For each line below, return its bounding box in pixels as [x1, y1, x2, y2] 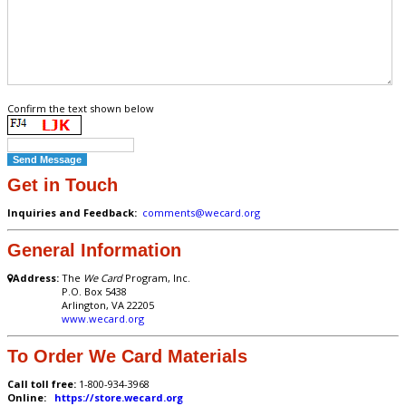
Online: [7, 390, 54, 404]
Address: [13, 270, 59, 285]
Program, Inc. [122, 270, 190, 285]
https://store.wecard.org [54, 390, 183, 404]
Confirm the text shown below [7, 101, 154, 115]
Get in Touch [7, 174, 118, 195]
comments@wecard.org [142, 205, 260, 219]
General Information [7, 239, 181, 260]
